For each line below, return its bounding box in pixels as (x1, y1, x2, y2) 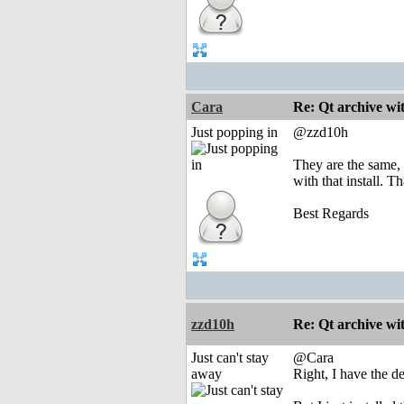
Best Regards (293, 206, 369, 222)
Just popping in (191, 124, 278, 141)
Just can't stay (191, 350, 269, 366)
